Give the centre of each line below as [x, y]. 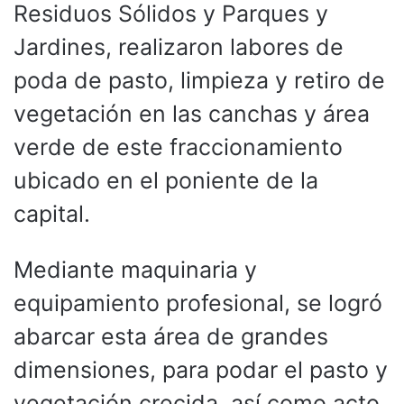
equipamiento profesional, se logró [198, 303]
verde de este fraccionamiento [178, 147]
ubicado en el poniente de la [166, 180]
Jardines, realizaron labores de [179, 46]
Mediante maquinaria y [135, 269]
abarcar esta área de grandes [171, 336]
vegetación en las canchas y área [192, 113]
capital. [52, 213]
